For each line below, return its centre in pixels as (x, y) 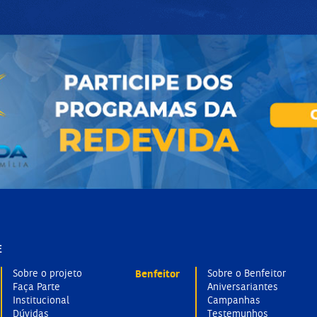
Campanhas (234, 300)
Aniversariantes (243, 287)
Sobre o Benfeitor (247, 273)
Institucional (41, 300)
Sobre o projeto (47, 273)
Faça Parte (36, 287)
